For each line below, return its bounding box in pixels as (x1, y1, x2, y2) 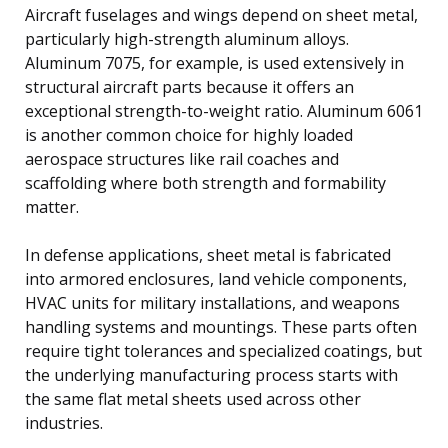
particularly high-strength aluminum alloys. (25, 28, 349, 51)
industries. (25, 412, 103, 435)
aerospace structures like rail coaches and (25, 148, 339, 171)
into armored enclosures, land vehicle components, (25, 268, 407, 291)
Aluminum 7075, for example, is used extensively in (25, 52, 404, 75)
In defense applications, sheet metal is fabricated (25, 244, 391, 267)
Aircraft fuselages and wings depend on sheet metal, (25, 4, 418, 27)
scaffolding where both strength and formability (25, 172, 386, 195)
